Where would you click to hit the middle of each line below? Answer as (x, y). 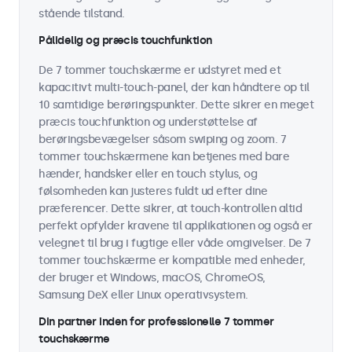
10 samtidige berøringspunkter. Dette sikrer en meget (176, 105)
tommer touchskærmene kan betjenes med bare (164, 157)
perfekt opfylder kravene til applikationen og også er (176, 226)
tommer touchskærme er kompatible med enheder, (172, 260)
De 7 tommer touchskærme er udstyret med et (159, 70)
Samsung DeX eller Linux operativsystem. (143, 295)
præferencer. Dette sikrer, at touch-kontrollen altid (170, 209)
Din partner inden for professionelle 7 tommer (156, 322)
